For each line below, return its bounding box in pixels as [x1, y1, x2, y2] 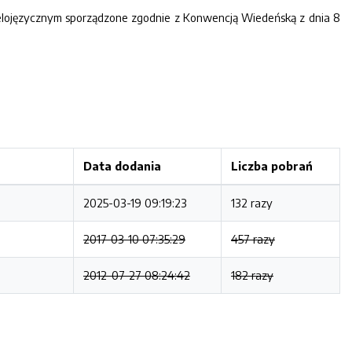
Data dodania [83, 159, 161, 173]
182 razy [231, 268, 273, 282]
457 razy [231, 232, 275, 246]
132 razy [231, 196, 273, 210]
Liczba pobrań [231, 159, 313, 173]
